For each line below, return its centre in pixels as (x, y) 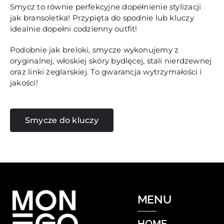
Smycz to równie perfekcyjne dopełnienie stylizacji (105, 6)
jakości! (24, 82)
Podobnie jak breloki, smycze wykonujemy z (94, 49)
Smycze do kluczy (61, 120)
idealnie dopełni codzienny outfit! (73, 28)
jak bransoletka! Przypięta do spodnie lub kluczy (102, 17)
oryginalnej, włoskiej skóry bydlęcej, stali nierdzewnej (111, 60)
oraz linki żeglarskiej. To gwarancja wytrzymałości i (106, 71)
